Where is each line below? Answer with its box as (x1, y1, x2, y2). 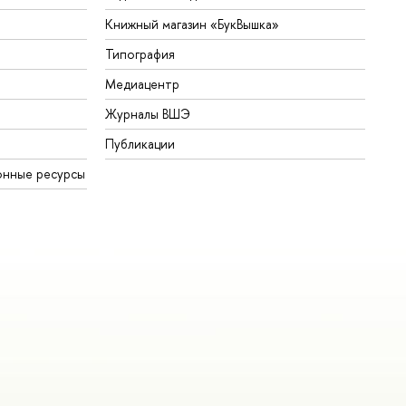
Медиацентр (105, 74, 180, 92)
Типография (105, 44, 176, 63)
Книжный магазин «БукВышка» (105, 14, 280, 33)
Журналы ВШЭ (105, 104, 191, 122)
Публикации (105, 134, 176, 152)
